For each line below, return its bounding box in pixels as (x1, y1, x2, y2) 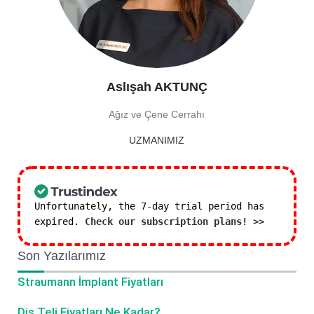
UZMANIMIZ (129, 135, 185, 146)
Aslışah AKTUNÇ (106, 80, 207, 94)
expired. (34, 216, 85, 227)
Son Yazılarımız (18, 249, 106, 263)
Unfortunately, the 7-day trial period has (34, 200, 264, 212)
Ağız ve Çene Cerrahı (109, 109, 205, 120)
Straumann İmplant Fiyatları (18, 275, 163, 289)
